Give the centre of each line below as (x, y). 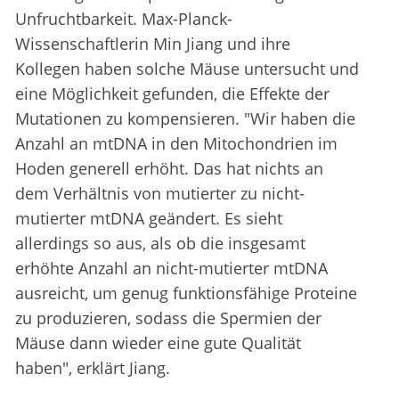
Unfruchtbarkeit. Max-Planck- (124, 19)
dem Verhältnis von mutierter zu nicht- (160, 194)
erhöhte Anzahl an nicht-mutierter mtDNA (171, 269)
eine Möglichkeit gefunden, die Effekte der (172, 94)
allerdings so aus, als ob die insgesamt (160, 244)
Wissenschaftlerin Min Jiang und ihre (153, 44)
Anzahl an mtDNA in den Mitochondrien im (176, 144)
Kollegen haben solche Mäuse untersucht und (187, 69)
